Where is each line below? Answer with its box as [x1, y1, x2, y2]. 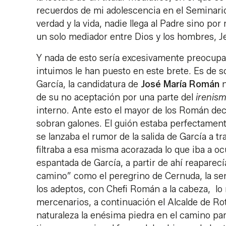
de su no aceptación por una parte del [36, 92, 196, 103]
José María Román [141, 79, 219, 90]
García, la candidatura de [36, 79, 141, 90]
